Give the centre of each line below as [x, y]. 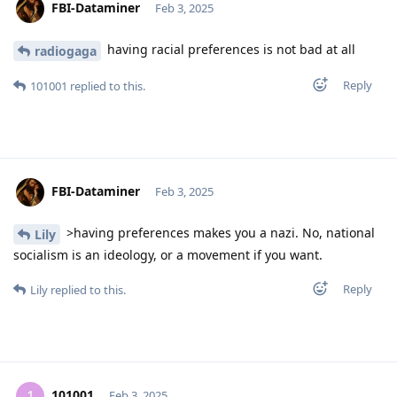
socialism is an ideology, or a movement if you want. [168, 254]
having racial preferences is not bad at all [230, 50]
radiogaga [66, 51]
